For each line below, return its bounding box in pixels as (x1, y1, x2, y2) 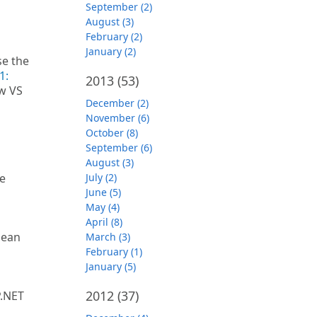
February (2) (86, 30, 142, 43)
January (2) (86, 45, 136, 58)
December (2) (86, 96, 149, 110)
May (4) (86, 200, 120, 214)
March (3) (86, 230, 130, 243)
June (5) (86, 185, 121, 199)
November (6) (86, 111, 149, 125)
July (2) (86, 171, 117, 184)
